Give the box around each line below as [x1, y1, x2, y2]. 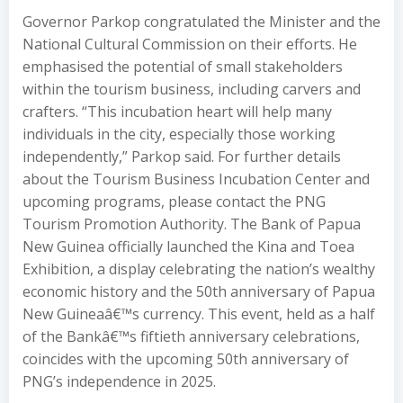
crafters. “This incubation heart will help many [22, 102, 332, 121]
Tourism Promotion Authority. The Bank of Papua [22, 214, 361, 234]
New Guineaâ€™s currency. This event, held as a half [22, 304, 375, 324]
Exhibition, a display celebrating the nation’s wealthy [22, 259, 375, 279]
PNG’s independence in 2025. [22, 372, 216, 391]
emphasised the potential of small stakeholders [22, 57, 343, 76]
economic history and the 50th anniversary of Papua [22, 282, 375, 301]
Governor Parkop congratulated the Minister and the [22, 12, 381, 31]
